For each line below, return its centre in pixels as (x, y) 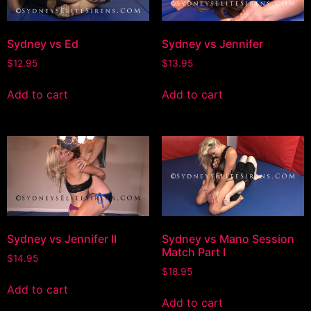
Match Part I (193, 252)
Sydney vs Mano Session (228, 239)
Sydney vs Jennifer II (62, 239)
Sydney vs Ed (43, 43)
